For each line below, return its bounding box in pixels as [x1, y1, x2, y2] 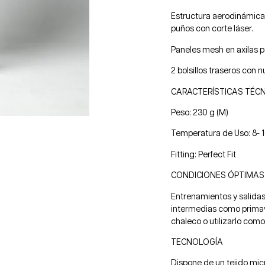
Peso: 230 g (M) [171, 108, 229, 117]
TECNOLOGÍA [171, 238, 224, 247]
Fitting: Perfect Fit [171, 150, 237, 159]
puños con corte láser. [171, 25, 254, 34]
